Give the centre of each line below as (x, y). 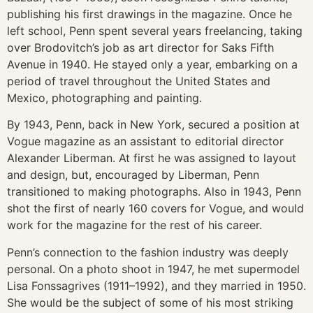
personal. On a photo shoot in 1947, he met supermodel (153, 269)
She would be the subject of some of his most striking (150, 302)
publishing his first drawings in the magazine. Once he (150, 14)
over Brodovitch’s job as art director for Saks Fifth (140, 47)
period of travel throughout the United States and (139, 81)
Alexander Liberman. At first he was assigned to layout (152, 158)
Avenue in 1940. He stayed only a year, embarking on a (152, 64)
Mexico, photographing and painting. (106, 97)
